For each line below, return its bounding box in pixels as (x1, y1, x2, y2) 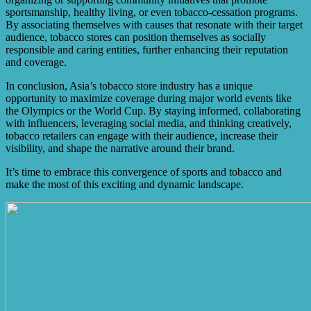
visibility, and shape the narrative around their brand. (6, 142, 235, 155)
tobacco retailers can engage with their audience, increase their (6, 130, 278, 142)
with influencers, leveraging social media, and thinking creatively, (6, 117, 292, 130)
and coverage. (6, 56, 67, 69)
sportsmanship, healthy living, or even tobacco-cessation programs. (6, 6, 298, 19)
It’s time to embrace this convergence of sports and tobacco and (6, 166, 282, 178)
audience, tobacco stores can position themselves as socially (6, 31, 266, 44)
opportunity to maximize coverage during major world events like (6, 92, 292, 105)
